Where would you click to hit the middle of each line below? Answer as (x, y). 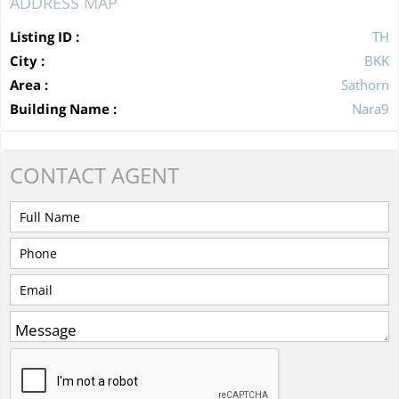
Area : (29, 84)
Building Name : (63, 108)
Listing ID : (45, 36)
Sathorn (365, 84)
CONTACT (58, 175)
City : (27, 60)
